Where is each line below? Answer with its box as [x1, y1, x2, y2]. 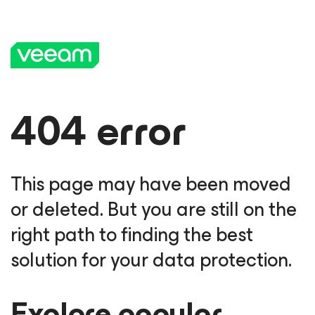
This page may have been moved [11, 167, 291, 201]
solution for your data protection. [11, 243, 292, 277]
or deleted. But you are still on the [11, 193, 297, 226]
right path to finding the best [11, 218, 253, 252]
